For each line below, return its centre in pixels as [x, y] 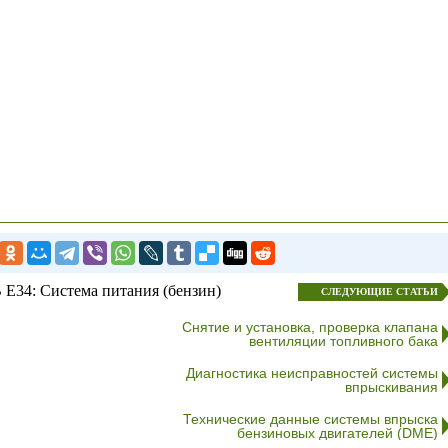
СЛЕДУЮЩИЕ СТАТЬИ [379, 291]
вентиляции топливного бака [343, 341]
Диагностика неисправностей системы [311, 373]
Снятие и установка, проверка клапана [309, 327]
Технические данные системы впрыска [310, 419]
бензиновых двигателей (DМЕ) [337, 433]
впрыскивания [391, 387]
